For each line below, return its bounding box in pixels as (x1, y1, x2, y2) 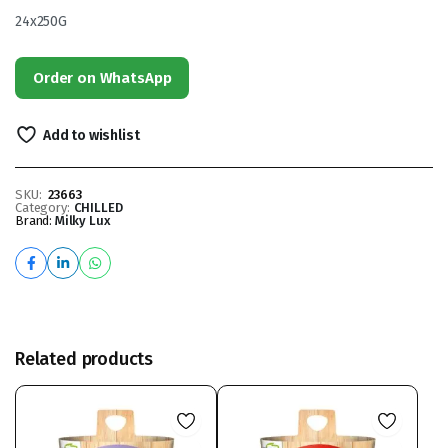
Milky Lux (54, 213, 111, 228)
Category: (15, 200, 70, 215)
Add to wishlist (42, 127, 140, 144)
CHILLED (73, 200, 123, 215)
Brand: (15, 213, 55, 228)
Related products (15, 348, 154, 370)
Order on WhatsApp (33, 69, 172, 87)
